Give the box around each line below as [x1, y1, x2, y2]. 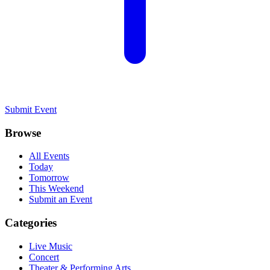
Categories [5, 216, 57, 230]
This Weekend [29, 183, 84, 194]
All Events [29, 151, 69, 162]
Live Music [29, 240, 72, 251]
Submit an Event [29, 194, 92, 205]
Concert [29, 251, 59, 262]
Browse [5, 126, 41, 139]
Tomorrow [29, 172, 69, 183]
